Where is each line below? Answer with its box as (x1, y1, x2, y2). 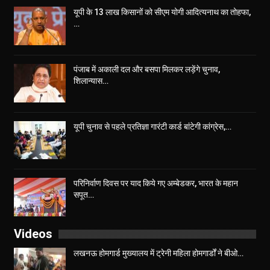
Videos (14, 226, 52, 241)
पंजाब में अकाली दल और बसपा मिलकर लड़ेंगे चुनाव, (74, 64, 220, 74)
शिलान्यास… (74, 75, 108, 86)
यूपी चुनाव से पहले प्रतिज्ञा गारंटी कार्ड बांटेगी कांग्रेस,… (74, 121, 231, 131)
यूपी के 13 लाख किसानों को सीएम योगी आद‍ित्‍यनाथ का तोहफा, (74, 7, 251, 17)
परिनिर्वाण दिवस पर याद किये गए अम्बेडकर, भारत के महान (74, 178, 238, 189)
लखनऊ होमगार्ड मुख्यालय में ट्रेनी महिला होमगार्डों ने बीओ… (74, 248, 243, 258)
